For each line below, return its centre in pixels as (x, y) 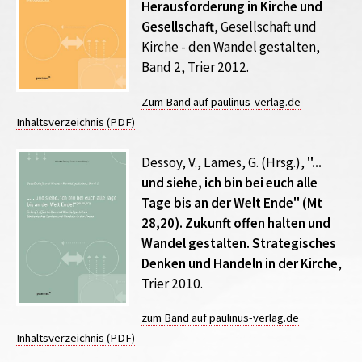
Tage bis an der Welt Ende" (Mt (232, 202)
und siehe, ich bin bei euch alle (229, 182)
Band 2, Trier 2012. (195, 67)
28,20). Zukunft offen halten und (236, 223)
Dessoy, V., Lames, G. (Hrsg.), (224, 162)
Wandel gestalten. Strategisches (239, 243)
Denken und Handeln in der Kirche (240, 263)
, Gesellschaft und (265, 27)
